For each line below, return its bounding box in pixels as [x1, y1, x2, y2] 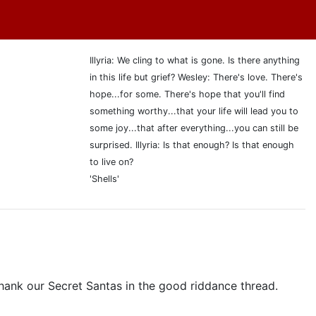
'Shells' [90, 174, 119, 184]
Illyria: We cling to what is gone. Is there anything [90, 55, 300, 66]
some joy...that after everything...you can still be [90, 123, 298, 133]
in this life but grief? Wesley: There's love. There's [90, 72, 303, 83]
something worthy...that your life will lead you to [90, 106, 298, 116]
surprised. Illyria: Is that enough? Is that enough [90, 140, 294, 150]
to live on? [90, 157, 133, 167]
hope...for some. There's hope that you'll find [90, 89, 285, 99]
